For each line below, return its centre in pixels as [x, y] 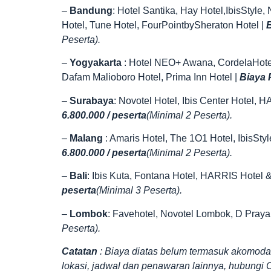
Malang [87, 138]
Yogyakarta [97, 63]
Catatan [81, 252]
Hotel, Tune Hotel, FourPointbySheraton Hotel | [164, 25]
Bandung [91, 10]
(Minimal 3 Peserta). [139, 191]
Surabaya [92, 100]
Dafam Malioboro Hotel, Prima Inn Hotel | [151, 77]
